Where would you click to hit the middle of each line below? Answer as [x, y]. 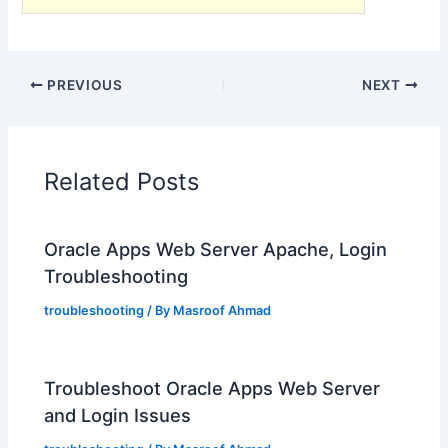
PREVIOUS [83, 85]
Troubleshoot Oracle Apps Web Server [212, 388]
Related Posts [122, 181]
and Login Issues [118, 415]
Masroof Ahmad [222, 311]
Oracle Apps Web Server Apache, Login [216, 249]
